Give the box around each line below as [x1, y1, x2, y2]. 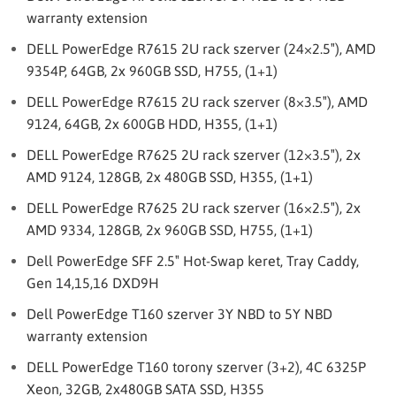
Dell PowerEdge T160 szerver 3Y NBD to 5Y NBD [27, 306, 332, 322]
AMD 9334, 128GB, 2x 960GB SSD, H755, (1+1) [27, 222, 313, 238]
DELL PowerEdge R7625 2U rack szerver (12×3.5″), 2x [27, 147, 361, 163]
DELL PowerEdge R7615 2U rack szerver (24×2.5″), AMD [27, 41, 376, 57]
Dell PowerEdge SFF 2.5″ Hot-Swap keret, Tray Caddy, [27, 253, 359, 269]
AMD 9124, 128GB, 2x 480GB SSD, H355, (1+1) [27, 169, 313, 185]
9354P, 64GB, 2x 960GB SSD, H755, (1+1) [27, 63, 278, 79]
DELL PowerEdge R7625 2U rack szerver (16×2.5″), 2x [27, 200, 361, 216]
